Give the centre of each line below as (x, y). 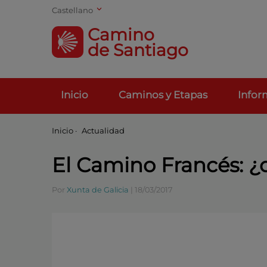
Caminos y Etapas (163, 94)
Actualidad (103, 131)
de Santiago (138, 50)
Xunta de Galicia (98, 190)
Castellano (73, 10)
